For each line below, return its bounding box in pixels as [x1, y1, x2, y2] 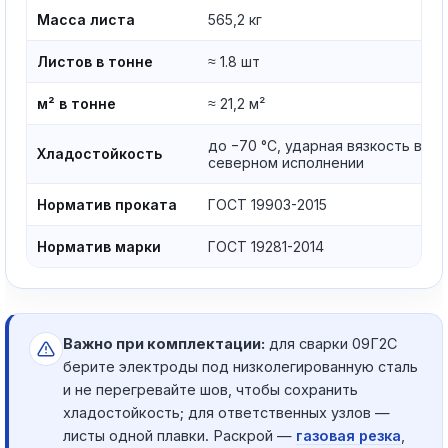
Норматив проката [37, 196, 177, 213]
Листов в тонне [37, 53, 153, 70]
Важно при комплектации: [63, 335, 265, 352]
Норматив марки [37, 238, 161, 255]
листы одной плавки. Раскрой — [63, 427, 296, 444]
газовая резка [296, 427, 401, 444]
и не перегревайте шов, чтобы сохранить [63, 381, 358, 398]
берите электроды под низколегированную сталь [63, 358, 418, 375]
